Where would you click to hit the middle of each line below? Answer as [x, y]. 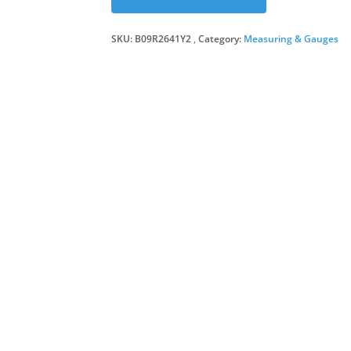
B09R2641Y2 [163, 39]
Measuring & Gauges [291, 39]
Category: [221, 39]
